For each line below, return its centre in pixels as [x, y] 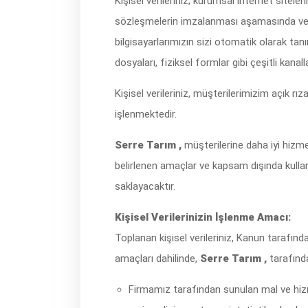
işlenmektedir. [146, 114]
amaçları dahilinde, [157, 258]
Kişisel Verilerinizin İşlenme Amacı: [203, 217]
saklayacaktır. [145, 186]
